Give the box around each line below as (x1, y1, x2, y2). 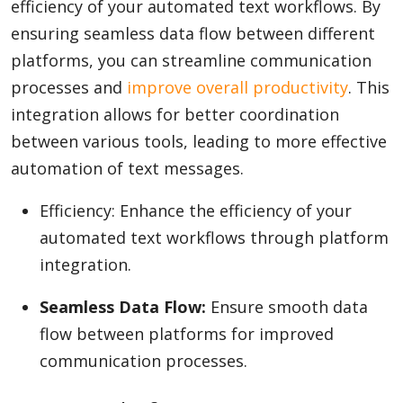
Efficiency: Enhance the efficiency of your (40, 200, 352, 221)
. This (348, 76, 390, 98)
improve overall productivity (127, 76, 348, 98)
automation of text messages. (11, 157, 244, 179)
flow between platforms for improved (40, 323, 334, 345)
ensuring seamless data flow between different (11, 22, 375, 44)
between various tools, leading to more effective (11, 130, 387, 152)
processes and (11, 76, 127, 98)
